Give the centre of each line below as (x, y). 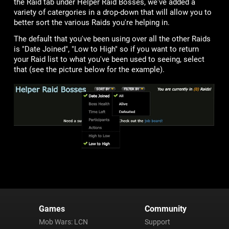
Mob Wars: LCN (63, 222)
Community (166, 209)
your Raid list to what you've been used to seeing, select (109, 60)
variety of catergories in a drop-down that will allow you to (112, 13)
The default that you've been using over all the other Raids (112, 39)
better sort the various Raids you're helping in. (91, 23)
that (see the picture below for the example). (89, 70)
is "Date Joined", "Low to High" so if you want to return (106, 49)
